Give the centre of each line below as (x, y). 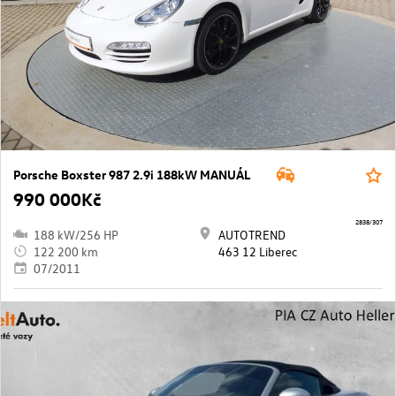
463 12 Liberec (258, 251)
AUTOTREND (252, 234)
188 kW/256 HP (76, 234)
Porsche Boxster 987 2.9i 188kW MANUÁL (132, 174)
